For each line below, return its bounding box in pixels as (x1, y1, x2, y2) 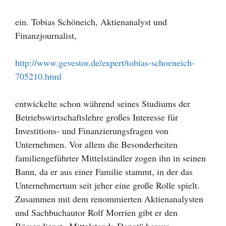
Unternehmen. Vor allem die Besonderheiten (15, 138, 178, 150)
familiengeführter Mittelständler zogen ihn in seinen (15, 151, 206, 164)
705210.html (15, 70, 62, 82)
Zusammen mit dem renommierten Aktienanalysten (15, 192, 203, 205)
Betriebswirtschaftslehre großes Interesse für (15, 110, 178, 123)
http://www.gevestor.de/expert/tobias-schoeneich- (15, 56, 195, 69)
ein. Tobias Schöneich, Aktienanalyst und (15, 15, 167, 28)
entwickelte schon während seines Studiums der (15, 97, 190, 109)
